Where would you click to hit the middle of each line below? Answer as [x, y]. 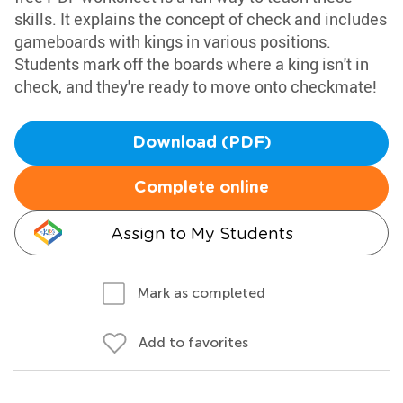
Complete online [201, 188]
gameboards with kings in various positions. [173, 41]
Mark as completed [201, 293]
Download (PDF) [201, 143]
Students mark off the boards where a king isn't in [192, 64]
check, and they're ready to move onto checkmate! [196, 86]
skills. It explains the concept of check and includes [201, 19]
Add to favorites [193, 342]
